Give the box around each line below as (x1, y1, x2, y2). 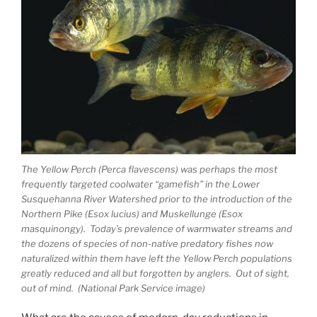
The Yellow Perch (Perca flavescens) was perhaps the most (21, 163, 277, 175)
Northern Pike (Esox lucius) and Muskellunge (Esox (21, 207, 243, 219)
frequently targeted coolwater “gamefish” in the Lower (21, 178, 260, 190)
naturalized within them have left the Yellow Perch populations (21, 252, 292, 264)
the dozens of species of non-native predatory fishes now (21, 237, 273, 249)
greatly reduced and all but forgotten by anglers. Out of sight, (21, 267, 289, 279)
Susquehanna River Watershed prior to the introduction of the (21, 192, 292, 204)
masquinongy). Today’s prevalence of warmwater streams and (21, 222, 292, 234)
